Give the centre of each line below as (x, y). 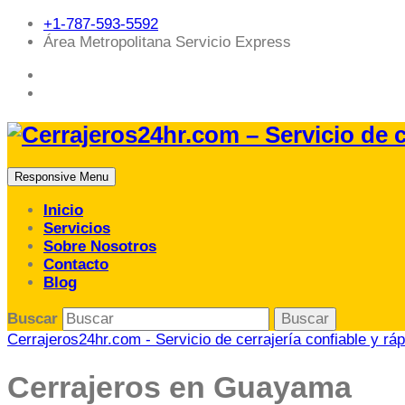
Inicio (63, 211)
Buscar (35, 319)
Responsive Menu (61, 177)
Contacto (76, 265)
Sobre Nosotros (100, 247)
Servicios (77, 229)
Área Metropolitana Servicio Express (167, 42)
